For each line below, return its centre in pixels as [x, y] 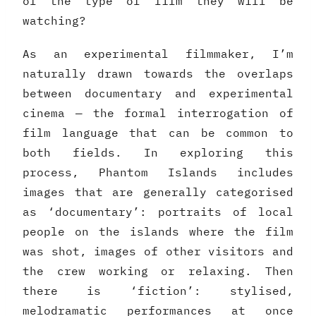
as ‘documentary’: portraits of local [158, 212]
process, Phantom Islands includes [158, 172]
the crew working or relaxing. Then [158, 271]
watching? [54, 21]
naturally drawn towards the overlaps [158, 74]
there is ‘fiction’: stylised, [158, 291]
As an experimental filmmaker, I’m [158, 54]
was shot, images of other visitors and [158, 251]
